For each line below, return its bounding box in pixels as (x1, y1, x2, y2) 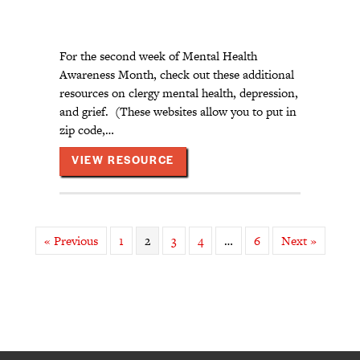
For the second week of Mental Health (59, 47, 257, 65)
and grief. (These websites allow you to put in (59, 103, 297, 121)
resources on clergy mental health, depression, (59, 84, 298, 102)
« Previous (43, 232, 98, 250)
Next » (280, 232, 317, 250)
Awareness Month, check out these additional (59, 66, 294, 84)
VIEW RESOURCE (72, 155, 174, 168)
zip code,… (59, 121, 114, 139)
